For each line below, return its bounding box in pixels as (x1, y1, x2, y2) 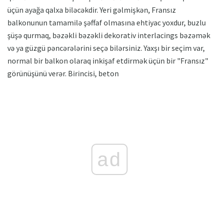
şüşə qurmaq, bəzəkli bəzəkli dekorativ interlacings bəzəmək (7, 30, 210, 41)
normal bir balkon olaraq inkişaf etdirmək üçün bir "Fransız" (7, 56, 208, 66)
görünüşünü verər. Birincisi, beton (7, 68, 119, 79)
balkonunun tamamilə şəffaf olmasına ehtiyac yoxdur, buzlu (7, 18, 206, 28)
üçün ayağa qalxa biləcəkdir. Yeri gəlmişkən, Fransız (7, 5, 176, 15)
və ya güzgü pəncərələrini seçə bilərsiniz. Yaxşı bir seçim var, (7, 43, 205, 53)
